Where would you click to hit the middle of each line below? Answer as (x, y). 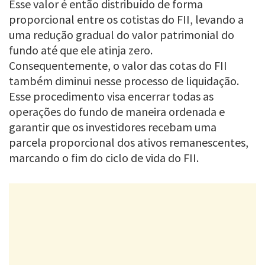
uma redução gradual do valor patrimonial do (122, 34)
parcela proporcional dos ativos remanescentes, (129, 142)
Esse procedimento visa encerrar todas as (111, 96)
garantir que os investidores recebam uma (113, 127)
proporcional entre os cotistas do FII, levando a (126, 19)
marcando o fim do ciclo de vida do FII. (104, 157)
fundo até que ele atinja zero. (81, 50)
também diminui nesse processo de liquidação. (124, 80)
